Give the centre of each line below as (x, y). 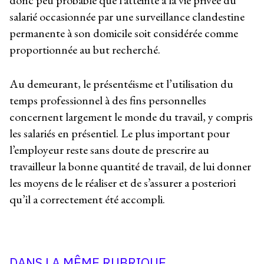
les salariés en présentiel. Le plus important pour (120, 133)
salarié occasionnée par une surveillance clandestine (127, 17)
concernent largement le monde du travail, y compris (131, 117)
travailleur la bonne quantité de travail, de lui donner (130, 166)
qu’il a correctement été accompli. (87, 199)
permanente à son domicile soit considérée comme (124, 33)
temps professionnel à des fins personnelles (108, 100)
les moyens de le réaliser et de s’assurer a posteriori (123, 183)
